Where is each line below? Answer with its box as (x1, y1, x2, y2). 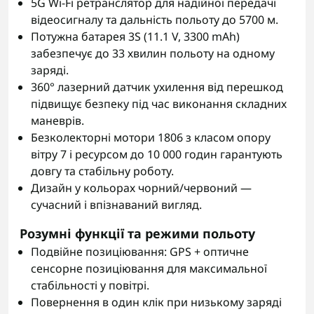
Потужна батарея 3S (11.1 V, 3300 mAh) (31, 29, 240, 44)
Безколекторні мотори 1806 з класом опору (31, 130, 271, 145)
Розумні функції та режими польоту (20, 225, 255, 242)
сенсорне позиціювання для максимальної (31, 261, 267, 276)
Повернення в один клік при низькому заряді (31, 294, 282, 310)
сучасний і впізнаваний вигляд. (31, 197, 202, 212)
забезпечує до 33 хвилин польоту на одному (31, 46, 275, 61)
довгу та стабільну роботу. (31, 163, 174, 179)
